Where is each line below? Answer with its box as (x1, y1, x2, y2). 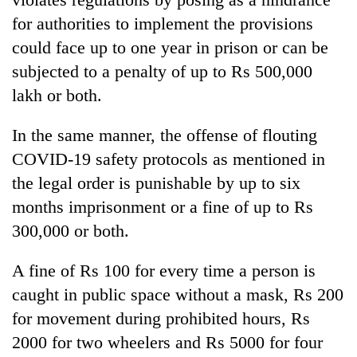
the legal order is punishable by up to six (12, 172, 300, 193)
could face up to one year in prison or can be (12, 37, 328, 57)
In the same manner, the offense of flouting (12, 124, 317, 145)
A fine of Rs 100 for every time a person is (12, 260, 316, 280)
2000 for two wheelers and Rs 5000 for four (12, 331, 323, 352)
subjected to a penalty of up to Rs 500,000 (12, 61, 312, 81)
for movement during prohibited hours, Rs (12, 308, 310, 328)
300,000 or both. (12, 220, 129, 241)
